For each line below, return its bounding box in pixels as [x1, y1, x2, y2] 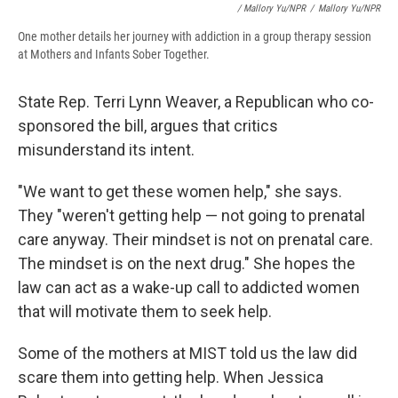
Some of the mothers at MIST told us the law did [18, 344, 357, 363]
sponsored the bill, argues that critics [18, 116, 278, 136]
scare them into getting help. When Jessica [18, 368, 323, 387]
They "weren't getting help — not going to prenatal [18, 206, 365, 226]
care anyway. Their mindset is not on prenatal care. [18, 230, 373, 250]
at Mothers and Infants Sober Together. [18, 47, 210, 62]
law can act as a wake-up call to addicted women [18, 278, 360, 298]
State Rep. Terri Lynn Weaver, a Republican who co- [18, 92, 374, 112]
